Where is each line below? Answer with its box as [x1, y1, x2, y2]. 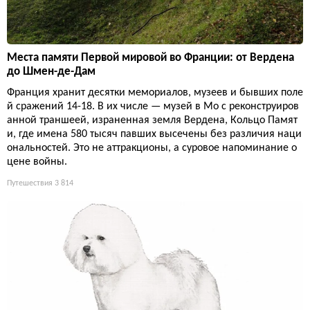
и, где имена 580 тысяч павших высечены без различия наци [7, 129, 302, 140]
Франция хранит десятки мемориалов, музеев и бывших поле [7, 87, 303, 99]
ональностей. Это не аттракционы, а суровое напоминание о [7, 143, 297, 154]
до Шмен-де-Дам [7, 66, 95, 78]
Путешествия [7, 179, 53, 188]
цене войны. [7, 156, 67, 168]
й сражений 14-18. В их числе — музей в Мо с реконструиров [7, 101, 299, 113]
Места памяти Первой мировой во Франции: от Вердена [7, 52, 294, 64]
